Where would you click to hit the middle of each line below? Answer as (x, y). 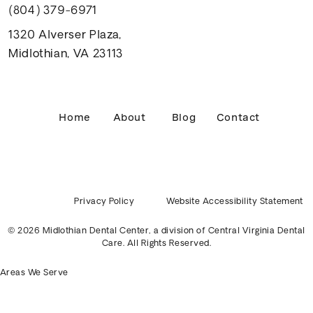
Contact (238, 117)
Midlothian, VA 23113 (66, 54)
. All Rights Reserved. (167, 243)
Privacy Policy (104, 202)
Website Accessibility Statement (235, 202)
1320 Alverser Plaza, (65, 35)
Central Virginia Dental (256, 231)
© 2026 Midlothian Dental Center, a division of (108, 231)
